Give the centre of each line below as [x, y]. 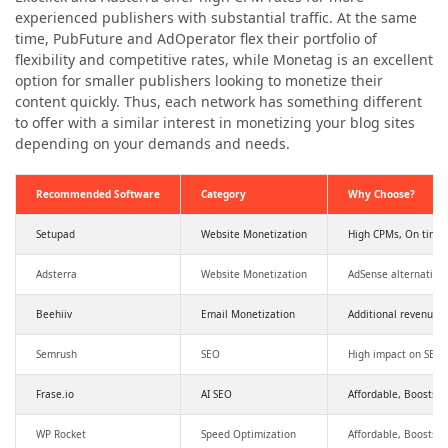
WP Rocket [61, 434]
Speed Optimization [248, 434]
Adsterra [56, 274]
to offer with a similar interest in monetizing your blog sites [215, 123]
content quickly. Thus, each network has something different [218, 102]
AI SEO [216, 394]
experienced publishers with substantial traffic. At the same [216, 18]
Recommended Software [98, 194]
